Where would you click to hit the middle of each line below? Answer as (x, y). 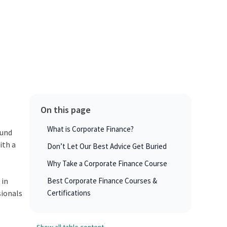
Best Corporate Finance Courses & (102, 181)
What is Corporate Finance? (90, 129)
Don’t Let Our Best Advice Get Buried (107, 146)
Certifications (69, 193)
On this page (65, 110)
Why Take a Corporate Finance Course (107, 164)
